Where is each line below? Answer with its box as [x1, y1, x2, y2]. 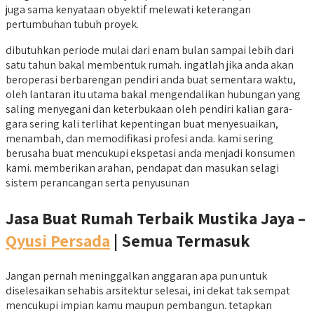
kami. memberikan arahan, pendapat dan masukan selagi [6, 160, 279, 175]
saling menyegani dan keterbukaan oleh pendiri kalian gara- [6, 101, 292, 116]
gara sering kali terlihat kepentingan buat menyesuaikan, [6, 116, 278, 131]
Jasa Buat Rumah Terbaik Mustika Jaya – [6, 206, 306, 229]
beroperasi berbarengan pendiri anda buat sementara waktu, [6, 71, 296, 87]
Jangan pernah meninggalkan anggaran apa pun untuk [6, 268, 267, 283]
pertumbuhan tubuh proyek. [6, 16, 139, 32]
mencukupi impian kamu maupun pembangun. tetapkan [6, 297, 272, 313]
